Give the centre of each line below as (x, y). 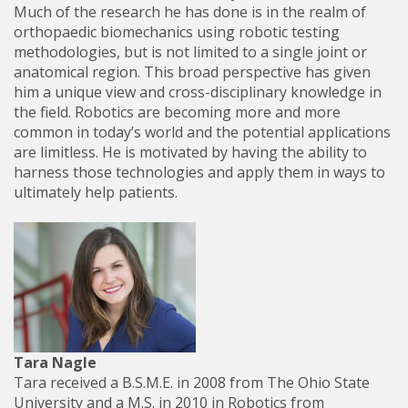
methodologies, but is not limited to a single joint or (190, 52)
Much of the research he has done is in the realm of (190, 12)
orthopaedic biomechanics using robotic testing (177, 32)
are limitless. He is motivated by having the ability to (190, 152)
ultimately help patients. (96, 192)
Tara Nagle (55, 362)
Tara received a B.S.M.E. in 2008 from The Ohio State (192, 382)
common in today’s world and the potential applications (202, 132)
